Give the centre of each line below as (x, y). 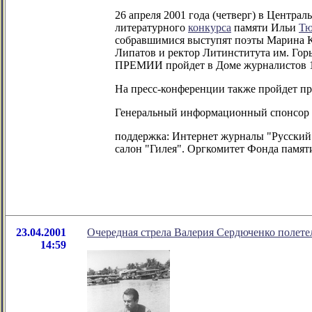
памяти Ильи (265, 28)
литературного (151, 28)
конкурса (210, 28)
